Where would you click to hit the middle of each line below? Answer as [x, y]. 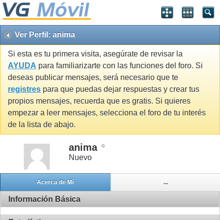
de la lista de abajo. [42, 125]
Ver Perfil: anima [45, 35]
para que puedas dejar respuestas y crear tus [120, 89]
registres [24, 89]
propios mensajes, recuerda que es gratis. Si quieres [99, 101]
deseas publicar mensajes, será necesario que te [93, 78]
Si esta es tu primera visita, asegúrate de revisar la [95, 54]
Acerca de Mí [55, 182]
